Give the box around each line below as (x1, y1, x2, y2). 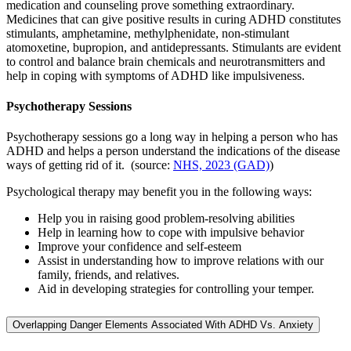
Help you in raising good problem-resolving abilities (38, 212, 295, 226)
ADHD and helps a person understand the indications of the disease (6, 144, 340, 158)
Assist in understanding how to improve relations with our (38, 254, 324, 268)
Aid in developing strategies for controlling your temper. (38, 282, 314, 296)
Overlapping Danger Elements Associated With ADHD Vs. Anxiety (13, 319, 313, 331)
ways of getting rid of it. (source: (6, 158, 173, 172)
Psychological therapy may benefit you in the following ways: (6, 185, 312, 199)
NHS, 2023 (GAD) (173, 158, 270, 172)
